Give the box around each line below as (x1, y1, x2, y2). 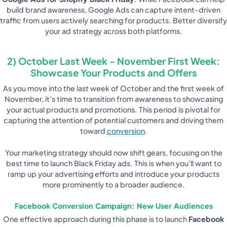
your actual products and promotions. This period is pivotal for (7, 105, 220, 115)
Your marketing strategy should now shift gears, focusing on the (5, 147, 222, 157)
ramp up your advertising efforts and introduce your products (8, 169, 219, 178)
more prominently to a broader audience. (42, 179, 185, 189)
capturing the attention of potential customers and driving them (4, 116, 223, 125)
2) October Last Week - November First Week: (7, 55, 220, 67)
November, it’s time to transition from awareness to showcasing (4, 94, 223, 104)
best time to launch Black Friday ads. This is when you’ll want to (6, 158, 221, 168)
